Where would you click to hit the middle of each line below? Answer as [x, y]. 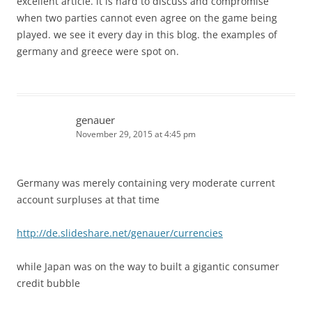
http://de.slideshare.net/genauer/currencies [120, 233]
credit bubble [48, 283]
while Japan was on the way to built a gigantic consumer [148, 266]
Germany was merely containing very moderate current [146, 183]
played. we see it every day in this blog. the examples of [147, 34]
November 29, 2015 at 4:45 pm [136, 134]
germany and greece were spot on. [98, 51]
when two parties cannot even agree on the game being [147, 18]
